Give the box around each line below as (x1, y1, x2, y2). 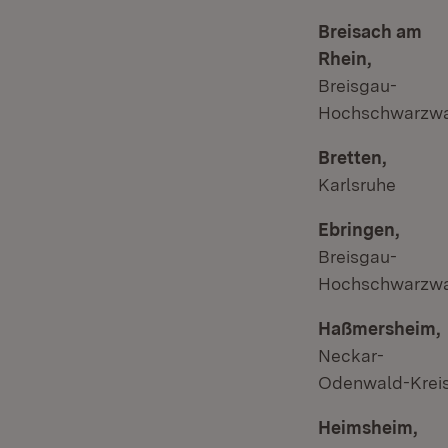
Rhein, (318, 48, 372, 69)
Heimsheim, (318, 417, 418, 438)
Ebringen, (318, 219, 400, 240)
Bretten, (318, 147, 387, 168)
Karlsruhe (318, 174, 396, 195)
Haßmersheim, (318, 318, 441, 339)
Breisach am (318, 21, 422, 42)
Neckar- (318, 345, 384, 366)
